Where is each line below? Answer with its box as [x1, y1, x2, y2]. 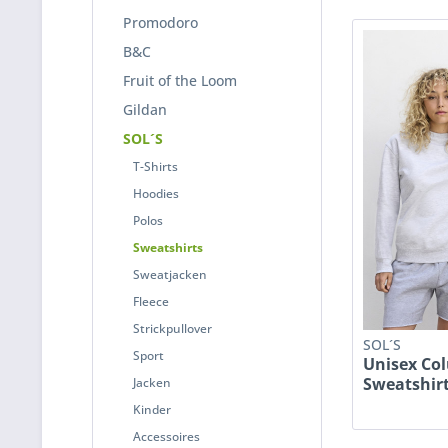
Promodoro [123, 13, 198, 32]
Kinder [133, 401, 171, 418]
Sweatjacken [133, 266, 207, 283]
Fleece [133, 293, 169, 310]
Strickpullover [133, 320, 212, 337]
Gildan [123, 100, 167, 119]
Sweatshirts [133, 239, 203, 256]
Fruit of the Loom [123, 71, 237, 90]
